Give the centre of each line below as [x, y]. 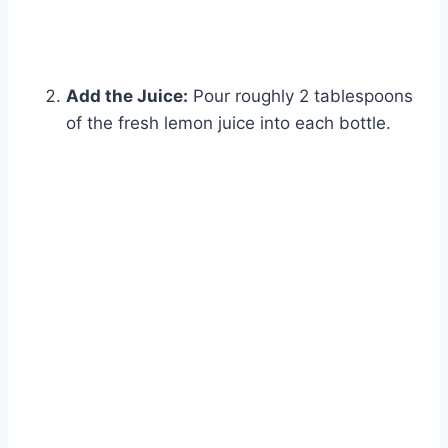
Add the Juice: [127, 96]
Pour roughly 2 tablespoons [300, 96]
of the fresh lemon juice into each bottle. [228, 123]
